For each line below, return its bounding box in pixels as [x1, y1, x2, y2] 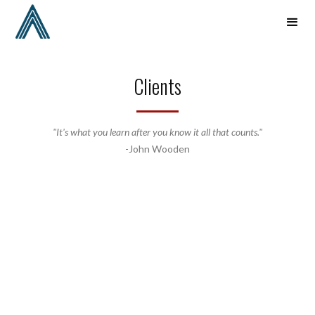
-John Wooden [125, 142, 190, 155]
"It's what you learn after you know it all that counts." [53, 125, 262, 138]
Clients [134, 71, 181, 101]
